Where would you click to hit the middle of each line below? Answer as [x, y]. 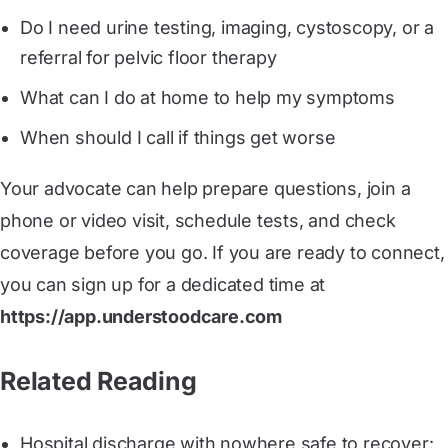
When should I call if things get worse [178, 137]
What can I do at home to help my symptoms [207, 97]
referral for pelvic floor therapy [148, 57]
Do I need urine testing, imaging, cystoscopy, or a [227, 27]
